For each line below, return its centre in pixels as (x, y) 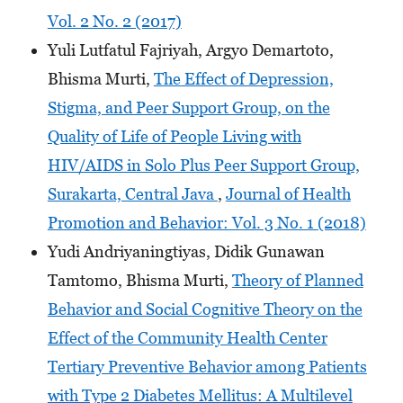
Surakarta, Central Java (132, 194)
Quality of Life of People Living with (174, 137)
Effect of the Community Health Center (187, 338)
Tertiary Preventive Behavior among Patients (207, 367)
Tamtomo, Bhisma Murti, (139, 281)
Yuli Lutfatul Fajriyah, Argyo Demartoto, (190, 50)
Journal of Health (288, 194)
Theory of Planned (297, 281)
